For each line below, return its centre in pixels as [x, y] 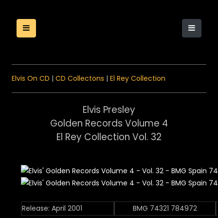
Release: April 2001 [52, 208]
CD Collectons [80, 78]
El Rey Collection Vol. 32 [109, 137]
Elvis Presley [109, 110]
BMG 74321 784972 [165, 208]
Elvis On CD [31, 78]
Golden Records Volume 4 [109, 123]
